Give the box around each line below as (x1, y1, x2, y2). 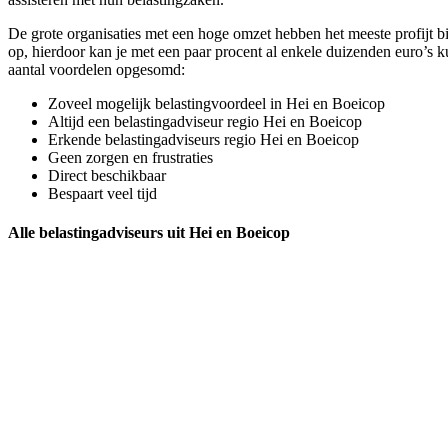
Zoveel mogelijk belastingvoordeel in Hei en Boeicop (48, 94, 385, 112)
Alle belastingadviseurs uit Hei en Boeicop (8, 223, 290, 241)
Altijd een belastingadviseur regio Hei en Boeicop (48, 112, 362, 130)
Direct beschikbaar (48, 166, 166, 184)
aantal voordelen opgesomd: (8, 60, 185, 78)
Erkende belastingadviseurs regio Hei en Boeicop (48, 130, 359, 148)
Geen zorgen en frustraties (48, 148, 213, 166)
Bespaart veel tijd (48, 184, 157, 202)
